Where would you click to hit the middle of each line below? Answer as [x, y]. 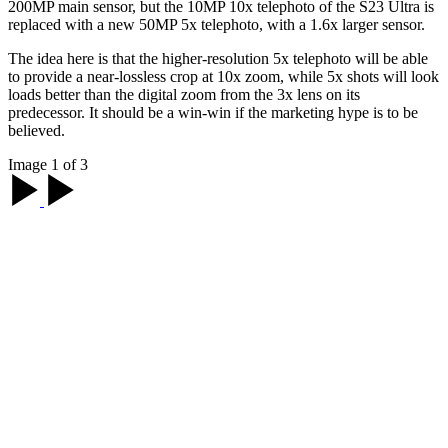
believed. [36, 130]
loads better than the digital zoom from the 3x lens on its [184, 94]
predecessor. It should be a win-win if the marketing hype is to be [213, 112]
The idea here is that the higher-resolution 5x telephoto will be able [218, 58]
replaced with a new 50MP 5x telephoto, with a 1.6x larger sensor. [216, 24]
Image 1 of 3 [48, 164]
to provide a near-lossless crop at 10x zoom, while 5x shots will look [223, 76]
